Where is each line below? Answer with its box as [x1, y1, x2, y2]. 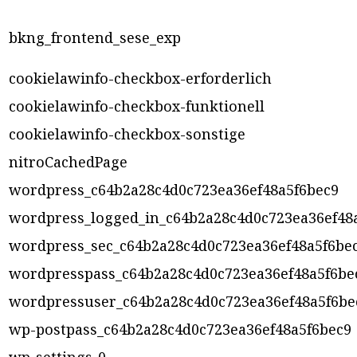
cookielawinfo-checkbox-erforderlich [9, 69, 272, 88]
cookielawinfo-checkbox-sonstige [9, 124, 245, 144]
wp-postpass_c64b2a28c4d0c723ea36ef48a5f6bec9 [9, 320, 351, 339]
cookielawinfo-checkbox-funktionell [9, 96, 265, 116]
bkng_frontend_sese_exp [9, 28, 181, 48]
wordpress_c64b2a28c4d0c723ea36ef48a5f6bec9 [9, 180, 339, 200]
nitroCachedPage [9, 152, 127, 172]
